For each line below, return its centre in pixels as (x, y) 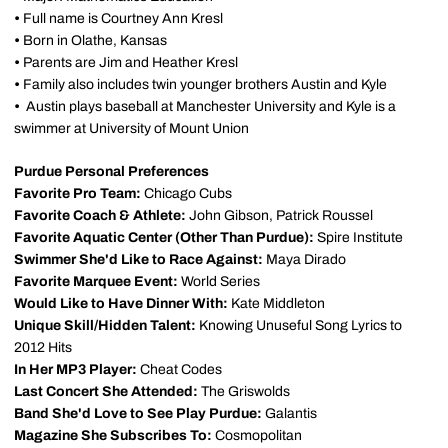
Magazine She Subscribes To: (113, 435)
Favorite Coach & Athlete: (100, 215)
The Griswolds (244, 391)
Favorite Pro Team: (77, 193)
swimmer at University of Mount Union (131, 128)
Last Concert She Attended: (106, 391)
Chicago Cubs (186, 193)
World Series (219, 281)
